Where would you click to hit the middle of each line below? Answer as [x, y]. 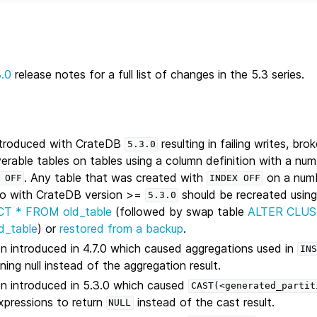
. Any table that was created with [116, 177]
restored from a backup [122, 228]
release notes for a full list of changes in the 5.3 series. [158, 74]
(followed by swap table [180, 211]
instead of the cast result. [204, 302]
